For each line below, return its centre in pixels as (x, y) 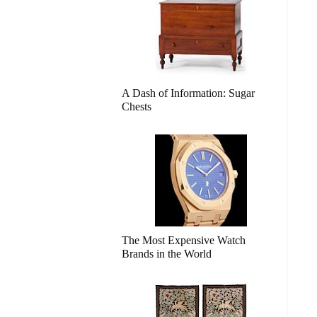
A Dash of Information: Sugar (188, 93)
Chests (137, 106)
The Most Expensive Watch (184, 240)
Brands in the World (167, 254)
